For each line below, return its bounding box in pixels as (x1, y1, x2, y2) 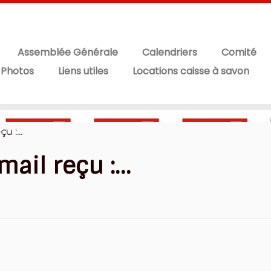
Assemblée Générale (17, 45, 118, 59)
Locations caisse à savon (132, 64, 249, 78)
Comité (221, 45, 256, 59)
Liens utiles (57, 64, 108, 78)
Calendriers (142, 45, 197, 59)
